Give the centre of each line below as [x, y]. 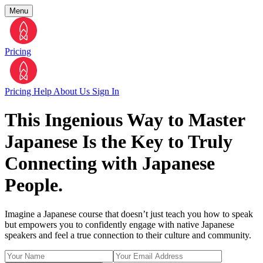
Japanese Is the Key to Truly [119, 142]
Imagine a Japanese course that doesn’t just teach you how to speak [129, 214]
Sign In [106, 91]
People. [34, 185]
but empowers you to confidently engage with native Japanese [119, 224]
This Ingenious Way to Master [125, 120]
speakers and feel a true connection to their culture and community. [128, 235]
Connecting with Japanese [110, 163]
